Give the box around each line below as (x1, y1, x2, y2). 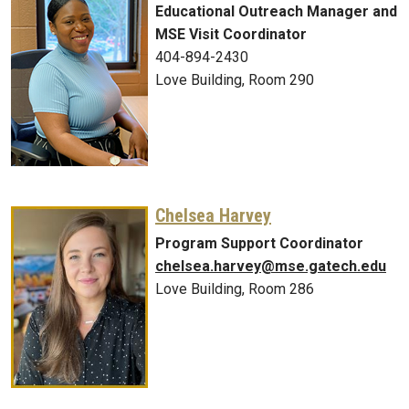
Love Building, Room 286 (155, 280, 314, 299)
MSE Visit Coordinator (155, 26, 307, 44)
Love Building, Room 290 (155, 71, 314, 89)
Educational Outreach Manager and (155, 3, 397, 21)
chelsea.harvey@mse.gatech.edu (155, 257, 386, 276)
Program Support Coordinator (155, 235, 363, 253)
